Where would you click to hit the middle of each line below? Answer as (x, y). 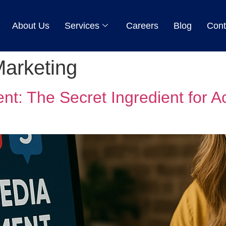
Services (82, 25)
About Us (31, 25)
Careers (143, 25)
